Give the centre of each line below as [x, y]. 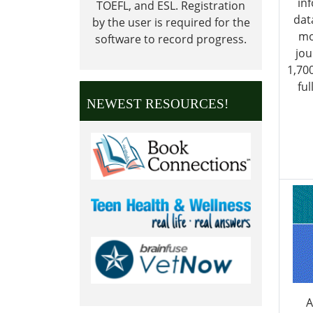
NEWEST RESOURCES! [157, 104]
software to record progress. [171, 39]
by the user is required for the [171, 22]
